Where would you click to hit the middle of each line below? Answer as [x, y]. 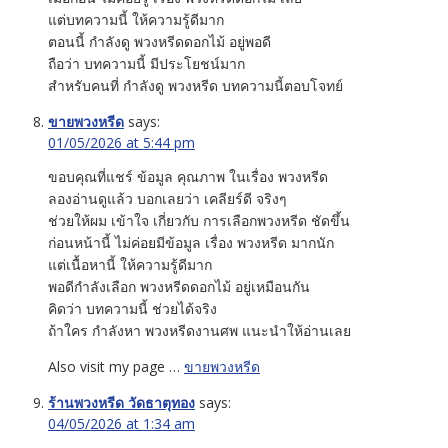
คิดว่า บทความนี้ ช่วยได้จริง [132, 308]
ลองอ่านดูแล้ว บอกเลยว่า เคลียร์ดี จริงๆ [167, 198]
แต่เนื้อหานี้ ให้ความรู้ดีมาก [130, 264]
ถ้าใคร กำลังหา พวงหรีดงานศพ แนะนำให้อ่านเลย [199, 330]
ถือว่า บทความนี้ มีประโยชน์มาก [146, 63]
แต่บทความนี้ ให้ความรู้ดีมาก [136, 19]
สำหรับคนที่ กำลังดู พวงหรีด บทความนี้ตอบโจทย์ [195, 85]
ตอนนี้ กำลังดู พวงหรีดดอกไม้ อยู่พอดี [159, 41]
